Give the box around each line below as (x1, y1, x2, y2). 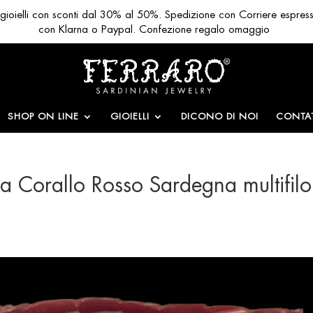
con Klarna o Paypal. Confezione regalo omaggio (38, 22, 270, 36)
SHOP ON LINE (8, 110, 79, 122)
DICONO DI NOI (181, 110, 259, 122)
